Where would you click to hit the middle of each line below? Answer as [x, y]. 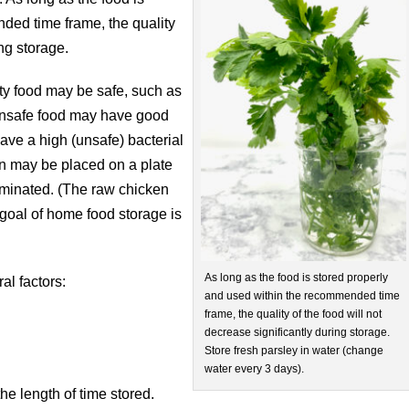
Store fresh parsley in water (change [294, 351]
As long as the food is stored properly [297, 278]
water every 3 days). [255, 369]
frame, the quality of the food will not [294, 315]
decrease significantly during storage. [298, 333]
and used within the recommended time [303, 296]
